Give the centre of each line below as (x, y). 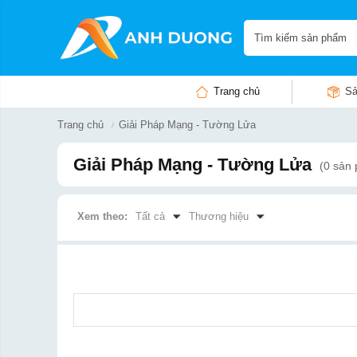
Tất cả (150, 217)
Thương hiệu (219, 217)
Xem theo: (102, 217)
